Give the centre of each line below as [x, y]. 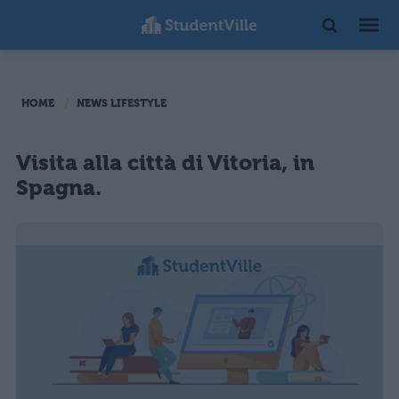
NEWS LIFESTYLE [122, 103]
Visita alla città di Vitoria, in [165, 163]
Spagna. [59, 188]
